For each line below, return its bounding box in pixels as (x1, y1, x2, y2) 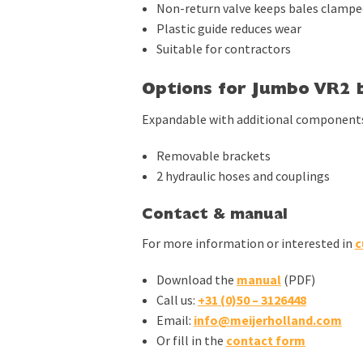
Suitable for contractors (156, 41, 291, 57)
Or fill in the (156, 332, 226, 348)
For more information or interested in (141, 235, 355, 251)
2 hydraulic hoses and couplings (156, 168, 330, 184)
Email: (156, 312, 194, 328)
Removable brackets (156, 147, 271, 164)
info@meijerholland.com (193, 312, 342, 328)
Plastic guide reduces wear (156, 20, 301, 36)
